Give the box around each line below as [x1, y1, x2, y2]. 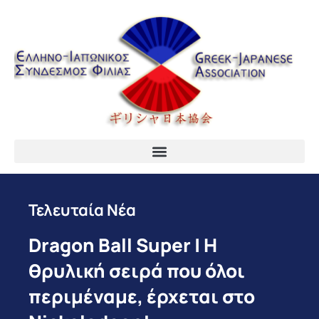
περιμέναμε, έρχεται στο [28, 283, 255, 310]
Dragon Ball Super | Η [28, 232, 217, 258]
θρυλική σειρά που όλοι [28, 258, 245, 284]
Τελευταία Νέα [28, 199, 136, 221]
